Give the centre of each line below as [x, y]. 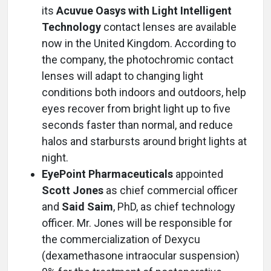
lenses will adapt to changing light [122, 76]
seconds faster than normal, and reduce [137, 125]
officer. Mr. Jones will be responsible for [137, 223]
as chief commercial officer [171, 190]
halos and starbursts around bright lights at [144, 141]
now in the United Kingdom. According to [139, 43]
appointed [198, 174]
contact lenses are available [169, 27]
